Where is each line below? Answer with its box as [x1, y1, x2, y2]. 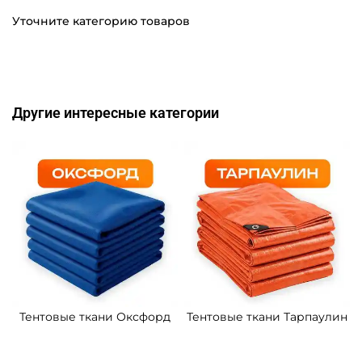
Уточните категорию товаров [12, 14, 190, 29]
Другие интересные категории [12, 105, 219, 122]
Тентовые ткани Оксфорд [19, 309, 170, 325]
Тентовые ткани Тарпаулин [187, 309, 347, 325]
